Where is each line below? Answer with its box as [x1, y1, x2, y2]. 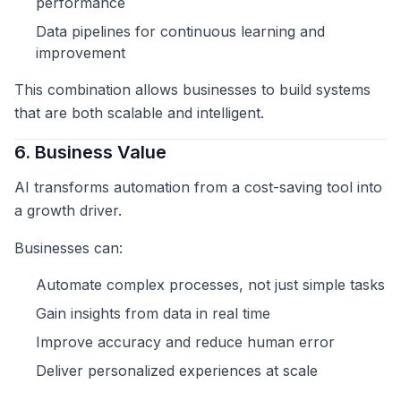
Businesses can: [14, 239, 123, 258]
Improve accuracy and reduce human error [36, 333, 335, 352]
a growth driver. [14, 201, 122, 220]
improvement [36, 44, 125, 63]
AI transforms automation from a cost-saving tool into [14, 178, 382, 197]
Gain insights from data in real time [36, 304, 270, 323]
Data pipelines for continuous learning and [36, 22, 325, 41]
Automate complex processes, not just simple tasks [36, 276, 385, 294]
